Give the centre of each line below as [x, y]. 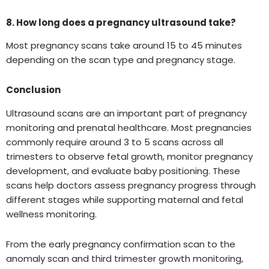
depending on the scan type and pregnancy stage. [121, 60]
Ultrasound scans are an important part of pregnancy [126, 113]
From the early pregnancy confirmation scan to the [121, 244]
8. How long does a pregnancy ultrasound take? [121, 22]
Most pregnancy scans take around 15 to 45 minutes [124, 46]
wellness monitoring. [51, 214]
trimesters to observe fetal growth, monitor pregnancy [129, 156]
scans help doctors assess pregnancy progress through [131, 185]
